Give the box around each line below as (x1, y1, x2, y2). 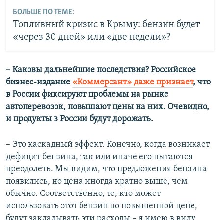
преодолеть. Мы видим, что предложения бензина (6, 164, 207, 174)
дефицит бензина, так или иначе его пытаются (6, 152, 192, 162)
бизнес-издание (6, 77, 72, 87)
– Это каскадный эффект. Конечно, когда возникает (6, 139, 210, 149)
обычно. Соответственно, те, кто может (6, 189, 161, 198)
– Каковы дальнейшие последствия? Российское (6, 65, 196, 75)
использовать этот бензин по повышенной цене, (6, 201, 197, 211)
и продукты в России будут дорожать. (6, 114, 153, 124)
